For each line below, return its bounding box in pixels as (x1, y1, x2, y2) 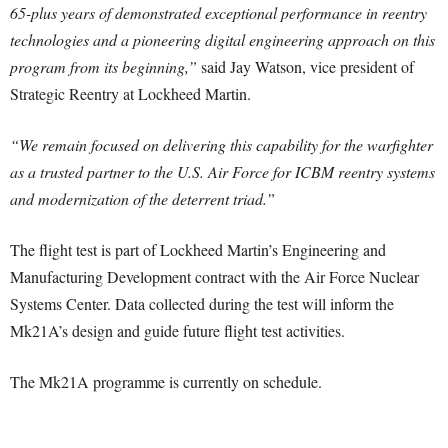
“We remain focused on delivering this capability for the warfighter (10, 134, 433, 156)
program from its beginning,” (10, 56, 197, 78)
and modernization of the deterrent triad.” (10, 188, 275, 210)
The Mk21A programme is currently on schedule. (10, 371, 322, 393)
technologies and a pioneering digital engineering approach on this (10, 29, 435, 51)
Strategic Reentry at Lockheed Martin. (10, 83, 251, 105)
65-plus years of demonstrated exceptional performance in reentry (10, 2, 427, 24)
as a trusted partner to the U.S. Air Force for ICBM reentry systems (10, 161, 435, 183)
